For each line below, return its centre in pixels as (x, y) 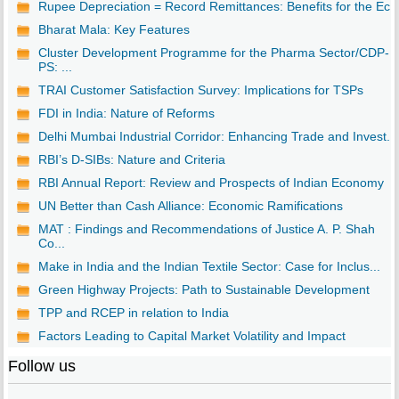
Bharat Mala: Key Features (114, 30)
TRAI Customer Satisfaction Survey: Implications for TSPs (200, 90)
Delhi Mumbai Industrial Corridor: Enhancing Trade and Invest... (217, 137)
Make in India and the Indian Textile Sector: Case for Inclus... (209, 267)
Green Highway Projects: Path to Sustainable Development (204, 290)
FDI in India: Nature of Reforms (126, 114)
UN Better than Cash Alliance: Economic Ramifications (190, 206)
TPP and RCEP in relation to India (133, 313)
